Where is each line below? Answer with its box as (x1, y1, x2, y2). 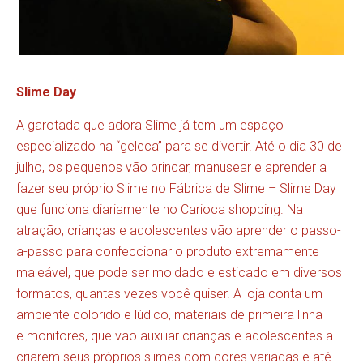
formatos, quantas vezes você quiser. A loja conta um (16, 285, 322, 301)
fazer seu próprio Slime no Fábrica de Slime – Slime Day (16, 180, 336, 196)
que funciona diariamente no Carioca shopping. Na (16, 201, 303, 217)
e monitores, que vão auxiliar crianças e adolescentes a (16, 327, 333, 344)
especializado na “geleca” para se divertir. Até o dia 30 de (16, 138, 342, 154)
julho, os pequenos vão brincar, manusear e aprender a (16, 159, 327, 175)
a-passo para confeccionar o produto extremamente (16, 243, 319, 259)
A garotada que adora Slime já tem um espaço (16, 117, 284, 133)
